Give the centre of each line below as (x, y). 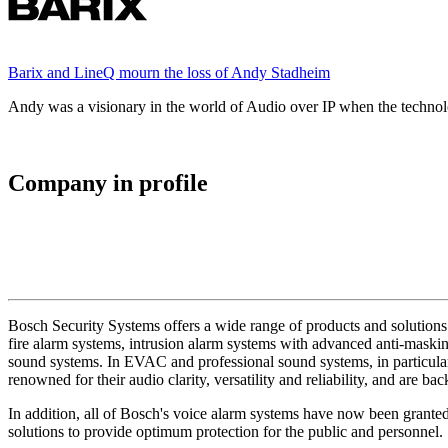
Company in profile (108, 182)
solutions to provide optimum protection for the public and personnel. (225, 431)
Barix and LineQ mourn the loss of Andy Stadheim (169, 72)
